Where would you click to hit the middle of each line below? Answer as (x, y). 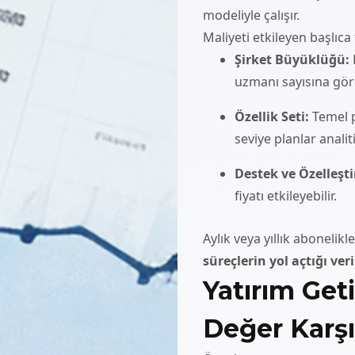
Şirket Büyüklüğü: (292, 59)
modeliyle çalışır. (251, 15)
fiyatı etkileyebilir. (286, 195)
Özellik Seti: (272, 116)
